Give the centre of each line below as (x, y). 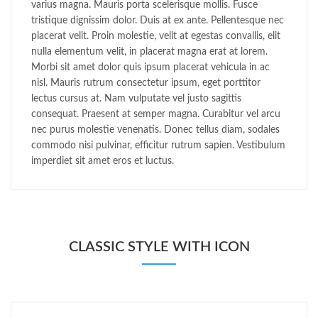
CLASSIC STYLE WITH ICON (159, 247)
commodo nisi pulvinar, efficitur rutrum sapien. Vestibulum (158, 146)
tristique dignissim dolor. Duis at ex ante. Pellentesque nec (158, 21)
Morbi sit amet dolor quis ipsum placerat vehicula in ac (150, 68)
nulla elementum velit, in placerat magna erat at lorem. (149, 52)
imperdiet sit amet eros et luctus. (103, 161)
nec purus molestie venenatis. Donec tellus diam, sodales (155, 130)
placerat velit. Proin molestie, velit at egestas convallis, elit (156, 37)
